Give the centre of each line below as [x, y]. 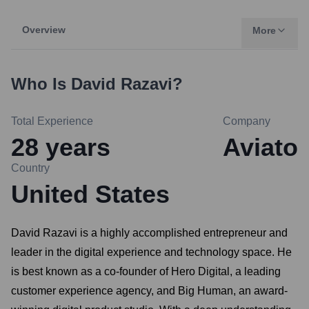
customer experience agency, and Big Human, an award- [149, 291]
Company [247, 121]
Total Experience [52, 121]
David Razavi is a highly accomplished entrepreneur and [149, 233]
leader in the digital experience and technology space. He [151, 252]
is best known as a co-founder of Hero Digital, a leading [146, 271]
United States [90, 194]
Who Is [41, 84]
